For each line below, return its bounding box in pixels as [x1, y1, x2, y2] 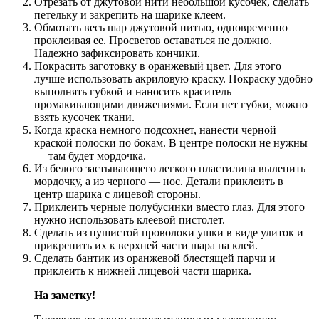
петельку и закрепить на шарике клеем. [34, 8, 226, 21]
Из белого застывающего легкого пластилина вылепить [34, 162, 305, 174]
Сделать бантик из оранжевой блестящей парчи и [34, 251, 276, 264]
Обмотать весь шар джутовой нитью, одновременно [34, 21, 288, 33]
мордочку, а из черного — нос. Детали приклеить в [34, 174, 283, 187]
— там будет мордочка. [34, 149, 146, 162]
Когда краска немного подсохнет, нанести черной [34, 123, 276, 136]
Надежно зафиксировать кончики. [34, 46, 200, 59]
